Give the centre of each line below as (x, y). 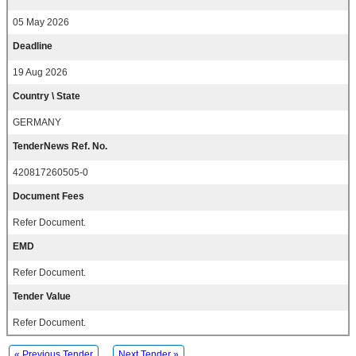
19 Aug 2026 (40, 73)
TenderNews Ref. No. (60, 147)
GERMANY (37, 123)
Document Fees (48, 197)
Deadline (33, 46)
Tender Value (42, 297)
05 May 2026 (41, 23)
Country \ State (46, 97)
